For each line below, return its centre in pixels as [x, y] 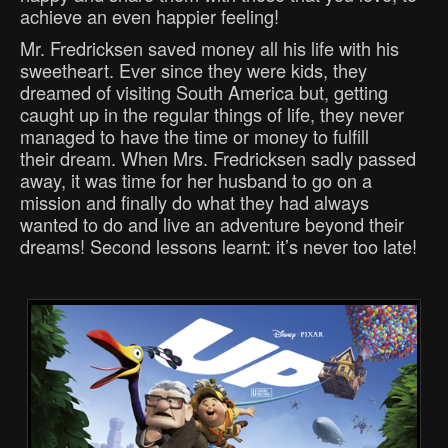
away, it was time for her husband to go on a [196, 179]
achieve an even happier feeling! [149, 15]
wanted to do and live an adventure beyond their [212, 223]
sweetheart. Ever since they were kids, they [193, 69]
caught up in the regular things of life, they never [212, 113]
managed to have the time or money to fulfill [194, 135]
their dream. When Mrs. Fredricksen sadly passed [218, 157]
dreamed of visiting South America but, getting [204, 91]
